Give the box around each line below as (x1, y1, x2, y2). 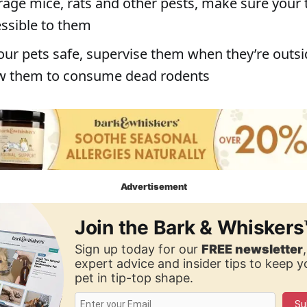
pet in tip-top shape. (75, 270, 194, 285)
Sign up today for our (75, 241, 202, 256)
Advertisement (120, 180, 187, 192)
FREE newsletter (201, 241, 304, 256)
